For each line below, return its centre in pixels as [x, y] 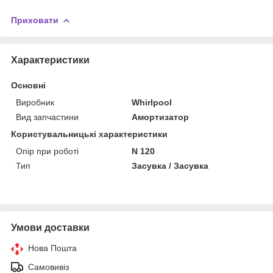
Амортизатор [161, 117]
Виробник [35, 102]
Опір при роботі [47, 151]
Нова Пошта [52, 248]
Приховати [35, 20]
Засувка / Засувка [170, 165]
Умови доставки [50, 227]
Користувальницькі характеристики [89, 134]
